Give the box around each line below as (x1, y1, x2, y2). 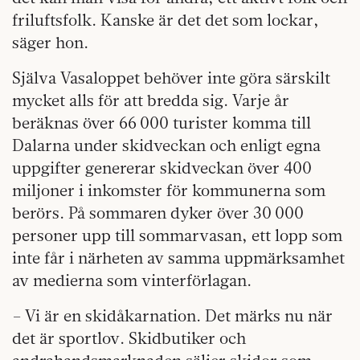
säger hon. (12, 31, 88, 52)
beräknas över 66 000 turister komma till (12, 112, 311, 133)
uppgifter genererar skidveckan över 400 (12, 157, 312, 178)
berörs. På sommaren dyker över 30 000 (12, 202, 304, 223)
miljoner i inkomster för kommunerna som (12, 179, 325, 200)
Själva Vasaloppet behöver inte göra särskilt (12, 67, 330, 88)
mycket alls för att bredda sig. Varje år (12, 89, 289, 110)
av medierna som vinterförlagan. (12, 269, 252, 290)
